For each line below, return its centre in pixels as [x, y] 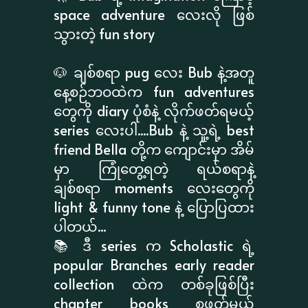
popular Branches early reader [154, 264]
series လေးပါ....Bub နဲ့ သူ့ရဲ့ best [154, 130]
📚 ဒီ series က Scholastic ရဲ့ [154, 245]
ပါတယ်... [80, 226]
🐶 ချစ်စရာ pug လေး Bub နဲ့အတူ [154, 72]
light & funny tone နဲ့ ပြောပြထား [154, 207]
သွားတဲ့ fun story [104, 33]
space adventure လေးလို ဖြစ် [154, 14]
